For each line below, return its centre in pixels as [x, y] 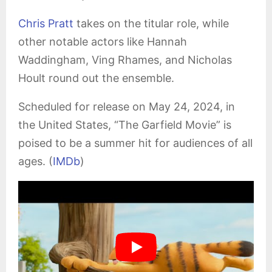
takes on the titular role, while [151, 23]
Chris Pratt [46, 23]
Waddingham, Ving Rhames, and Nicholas [125, 60]
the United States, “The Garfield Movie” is [125, 125]
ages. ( [36, 161]
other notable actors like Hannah [103, 42]
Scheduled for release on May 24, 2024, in [127, 107]
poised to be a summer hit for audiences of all [135, 143]
